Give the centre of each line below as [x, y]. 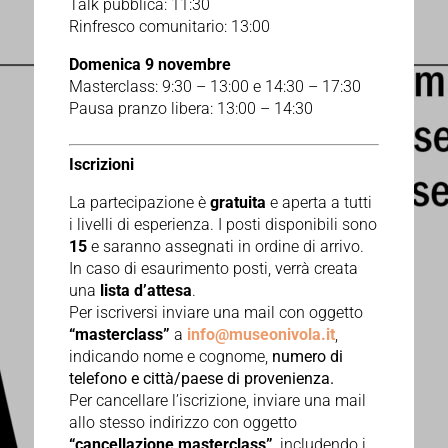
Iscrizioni [101, 165]
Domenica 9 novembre [149, 65]
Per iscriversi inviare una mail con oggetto [215, 313]
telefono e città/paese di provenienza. [201, 379]
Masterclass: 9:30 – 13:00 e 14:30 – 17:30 [214, 87]
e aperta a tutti [318, 203]
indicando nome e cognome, [168, 357]
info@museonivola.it [260, 335]
